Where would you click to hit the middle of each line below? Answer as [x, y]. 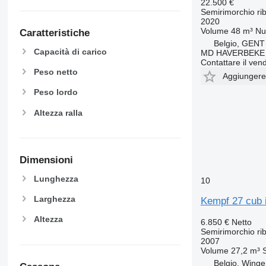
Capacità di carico [70, 52]
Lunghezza [56, 178]
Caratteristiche [54, 33]
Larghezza [54, 199]
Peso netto [56, 72]
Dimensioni [46, 160]
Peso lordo [56, 92]
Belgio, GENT [239, 43]
